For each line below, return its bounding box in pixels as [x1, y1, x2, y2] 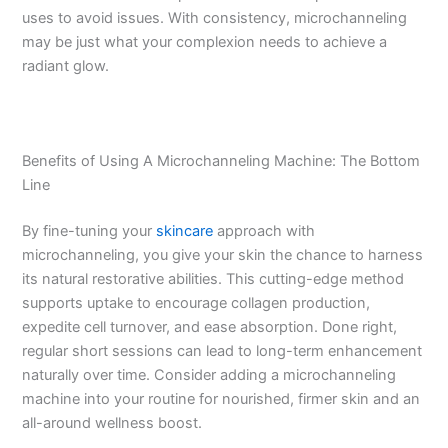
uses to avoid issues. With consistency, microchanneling [22, 9, 408, 28]
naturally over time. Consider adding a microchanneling [22, 365, 397, 384]
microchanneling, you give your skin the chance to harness [22, 245, 424, 264]
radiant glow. [22, 57, 110, 76]
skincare [156, 221, 214, 240]
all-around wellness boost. [22, 413, 203, 432]
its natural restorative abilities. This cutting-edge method [22, 269, 405, 288]
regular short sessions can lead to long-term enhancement [22, 341, 423, 360]
